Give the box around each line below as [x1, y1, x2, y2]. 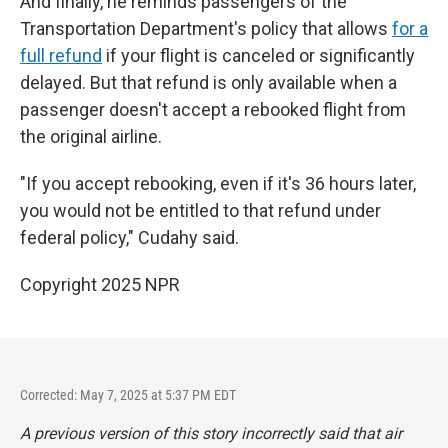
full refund [20, 45, 102, 66]
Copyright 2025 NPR [20, 274, 180, 295]
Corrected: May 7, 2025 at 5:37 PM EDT [20, 387, 236, 403]
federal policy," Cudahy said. [20, 227, 239, 248]
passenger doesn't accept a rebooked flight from [20, 99, 406, 120]
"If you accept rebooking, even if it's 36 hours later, [20, 173, 416, 194]
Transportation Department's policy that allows [20, 18, 392, 39]
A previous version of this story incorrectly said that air [20, 424, 402, 443]
